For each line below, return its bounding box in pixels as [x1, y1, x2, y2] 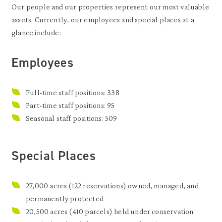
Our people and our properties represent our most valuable [11, 2, 209, 11]
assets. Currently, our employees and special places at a [11, 15, 194, 24]
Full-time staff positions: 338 [26, 88, 119, 97]
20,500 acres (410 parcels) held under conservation [26, 207, 194, 216]
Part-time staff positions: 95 [26, 101, 115, 110]
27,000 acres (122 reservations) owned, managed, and [26, 181, 199, 190]
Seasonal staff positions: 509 [26, 113, 117, 122]
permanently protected [26, 194, 104, 203]
